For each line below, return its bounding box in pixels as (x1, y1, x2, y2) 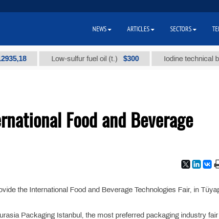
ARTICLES (127, 24, 150, 33)
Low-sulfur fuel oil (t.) (36, 55, 104, 63)
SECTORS (170, 24, 192, 33)
